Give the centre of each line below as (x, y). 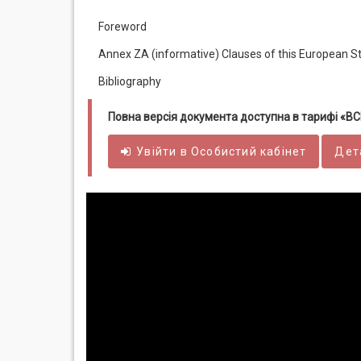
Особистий (224, 151)
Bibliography (130, 81)
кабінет (282, 151)
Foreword (122, 27)
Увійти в (164, 151)
